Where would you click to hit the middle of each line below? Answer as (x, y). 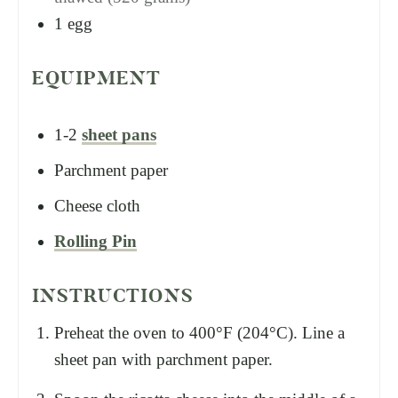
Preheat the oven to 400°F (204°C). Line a (199, 332)
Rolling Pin (96, 241)
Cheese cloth (97, 205)
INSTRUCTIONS (116, 295)
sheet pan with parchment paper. (163, 359)
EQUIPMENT (97, 78)
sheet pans (119, 134)
